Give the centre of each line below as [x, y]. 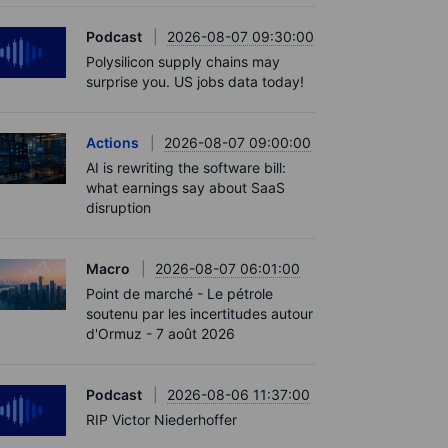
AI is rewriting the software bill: [186, 167]
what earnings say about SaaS [185, 187]
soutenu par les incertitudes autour [199, 313]
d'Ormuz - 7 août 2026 [160, 333]
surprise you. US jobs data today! [195, 81]
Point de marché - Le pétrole [179, 293]
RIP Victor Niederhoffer [161, 419]
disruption [118, 207]
